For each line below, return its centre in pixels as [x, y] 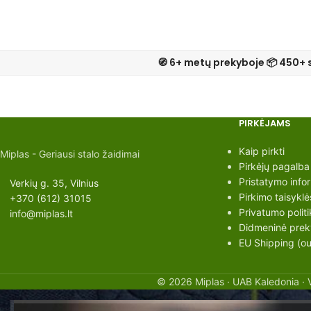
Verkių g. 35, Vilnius [54, 183]
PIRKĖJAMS [264, 124]
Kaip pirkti [261, 151]
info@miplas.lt [41, 214]
